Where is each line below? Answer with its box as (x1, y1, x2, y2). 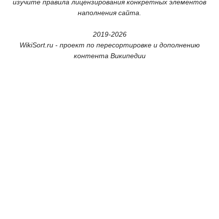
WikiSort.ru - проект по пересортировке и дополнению (19, 41, 200, 49)
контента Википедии (73, 51, 146, 60)
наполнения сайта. (78, 8, 141, 17)
